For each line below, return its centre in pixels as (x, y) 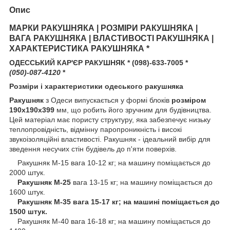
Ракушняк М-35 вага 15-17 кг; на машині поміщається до (119, 202)
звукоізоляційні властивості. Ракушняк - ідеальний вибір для (110, 139)
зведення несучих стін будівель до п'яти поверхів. (93, 149)
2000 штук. (27, 172)
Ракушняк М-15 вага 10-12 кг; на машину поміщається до (110, 162)
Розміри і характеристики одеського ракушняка (96, 86)
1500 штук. (28, 211)
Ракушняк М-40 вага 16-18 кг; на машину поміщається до (110, 221)
